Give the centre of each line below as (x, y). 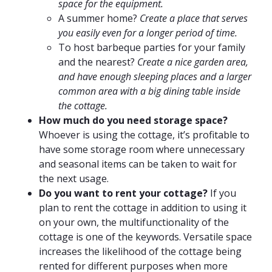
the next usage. (74, 178)
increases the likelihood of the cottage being (140, 251)
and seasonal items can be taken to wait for (138, 164)
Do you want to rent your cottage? (123, 193)
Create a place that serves (194, 18)
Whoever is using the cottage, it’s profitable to (144, 135)
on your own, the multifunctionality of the (134, 222)
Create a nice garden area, (193, 62)
